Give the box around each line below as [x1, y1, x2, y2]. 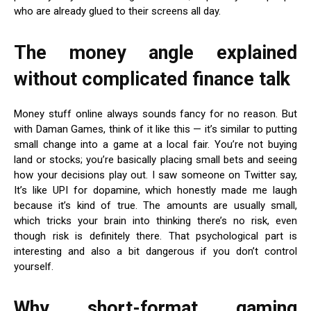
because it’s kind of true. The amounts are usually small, [14, 199, 297, 212]
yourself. [14, 260, 53, 273]
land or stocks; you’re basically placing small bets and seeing [14, 153, 297, 166]
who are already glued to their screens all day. [14, 4, 221, 17]
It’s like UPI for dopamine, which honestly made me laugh [14, 183, 297, 196]
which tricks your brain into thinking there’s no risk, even [14, 214, 297, 227]
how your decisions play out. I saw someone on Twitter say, [14, 168, 297, 181]
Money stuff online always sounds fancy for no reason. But [14, 107, 297, 120]
